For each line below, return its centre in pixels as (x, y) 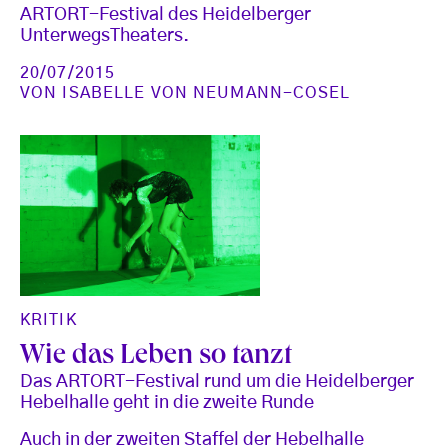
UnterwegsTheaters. (104, 36)
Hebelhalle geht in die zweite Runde (167, 402)
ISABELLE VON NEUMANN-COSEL (206, 93)
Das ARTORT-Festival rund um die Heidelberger (217, 381)
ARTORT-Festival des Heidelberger (165, 15)
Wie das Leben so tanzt (156, 357)
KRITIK (48, 319)
